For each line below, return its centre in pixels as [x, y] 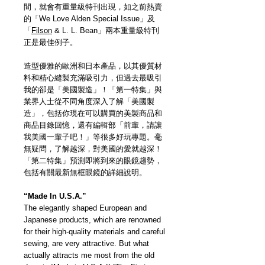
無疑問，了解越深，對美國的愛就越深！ [93, 149]
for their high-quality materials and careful [94, 232]
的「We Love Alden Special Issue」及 [89, 19]
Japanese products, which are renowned [92, 220]
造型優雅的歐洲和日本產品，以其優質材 [93, 66]
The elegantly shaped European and [85, 208]
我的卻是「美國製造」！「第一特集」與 [93, 90]
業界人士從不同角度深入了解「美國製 [89, 102]
